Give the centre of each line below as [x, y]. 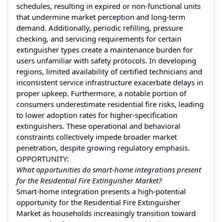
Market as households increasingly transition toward [106, 213]
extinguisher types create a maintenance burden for [105, 49]
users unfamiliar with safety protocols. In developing [106, 60]
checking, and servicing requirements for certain [99, 38]
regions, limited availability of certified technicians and [109, 71]
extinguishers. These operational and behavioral [98, 126]
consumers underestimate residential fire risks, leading [110, 104]
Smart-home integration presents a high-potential [101, 191]
